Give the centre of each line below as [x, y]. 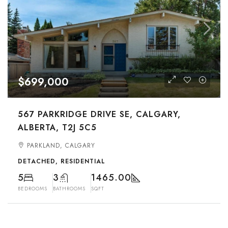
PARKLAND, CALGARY [61, 146]
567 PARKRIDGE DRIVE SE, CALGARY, [99, 114]
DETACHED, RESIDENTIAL [62, 161]
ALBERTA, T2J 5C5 [57, 127]
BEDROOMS [33, 189]
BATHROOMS [69, 189]
